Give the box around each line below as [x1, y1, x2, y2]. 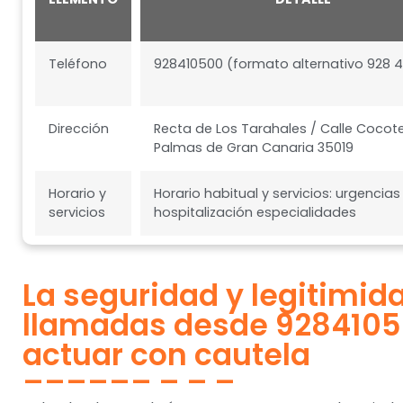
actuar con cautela [22, 333, 310, 376]
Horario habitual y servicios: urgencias [154, 184, 401, 202]
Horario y [49, 184, 107, 202]
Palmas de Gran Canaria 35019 [154, 138, 354, 157]
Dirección [49, 119, 110, 138]
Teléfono [49, 54, 108, 73]
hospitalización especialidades [154, 202, 357, 221]
